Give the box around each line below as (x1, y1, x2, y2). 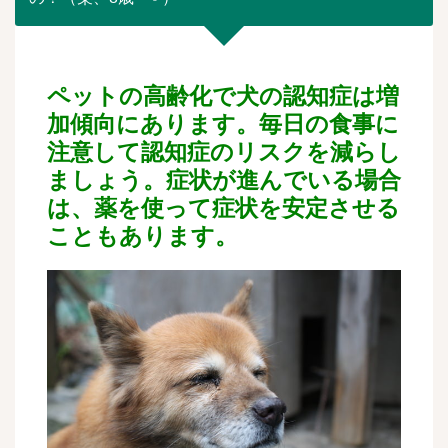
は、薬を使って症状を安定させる (47, 195, 400, 222)
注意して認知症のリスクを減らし (47, 139, 401, 166)
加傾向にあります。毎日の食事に (47, 111, 399, 138)
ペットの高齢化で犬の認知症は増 (47, 83, 399, 110)
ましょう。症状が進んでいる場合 (47, 167, 401, 194)
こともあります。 (47, 223, 238, 250)
